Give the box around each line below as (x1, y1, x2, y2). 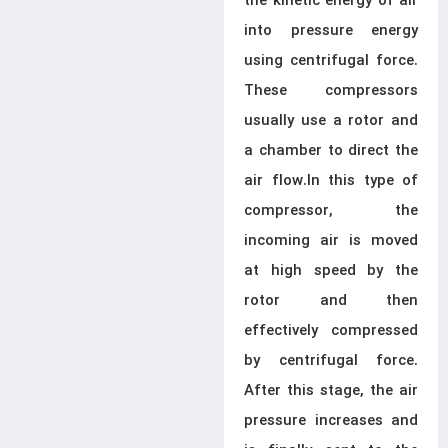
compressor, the (244, 199, 418, 223)
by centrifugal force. (244, 349, 418, 373)
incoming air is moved (244, 229, 418, 253)
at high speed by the (244, 259, 418, 283)
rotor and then (244, 289, 418, 313)
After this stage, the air (244, 379, 418, 403)
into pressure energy (244, 19, 418, 43)
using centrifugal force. (244, 49, 418, 73)
